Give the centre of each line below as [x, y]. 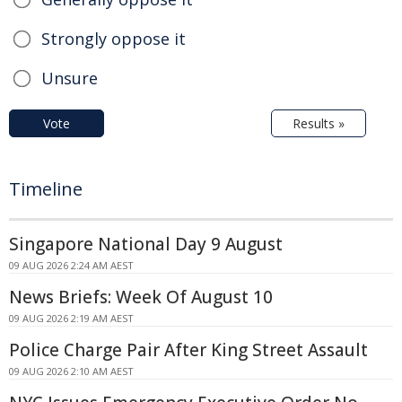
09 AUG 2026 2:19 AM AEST [71, 318]
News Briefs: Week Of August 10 [141, 297]
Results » [319, 123]
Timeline [46, 188]
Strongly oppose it [114, 38]
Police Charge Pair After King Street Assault [188, 350]
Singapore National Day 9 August [146, 244]
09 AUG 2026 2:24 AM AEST [71, 265]
